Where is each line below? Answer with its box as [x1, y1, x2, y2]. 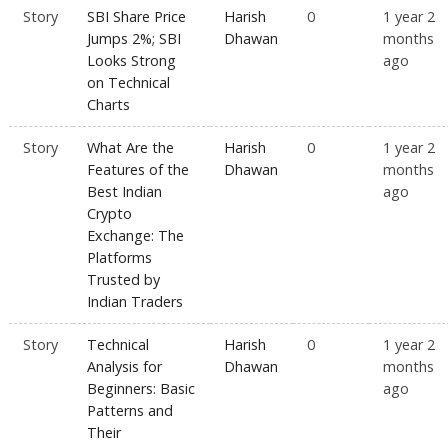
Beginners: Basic [87, 379, 196, 399]
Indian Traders [87, 292, 184, 312]
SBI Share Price [87, 7, 187, 27]
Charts [87, 95, 131, 115]
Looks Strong [87, 51, 177, 71]
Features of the [87, 160, 190, 180]
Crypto [87, 204, 133, 224]
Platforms [87, 248, 153, 268]
